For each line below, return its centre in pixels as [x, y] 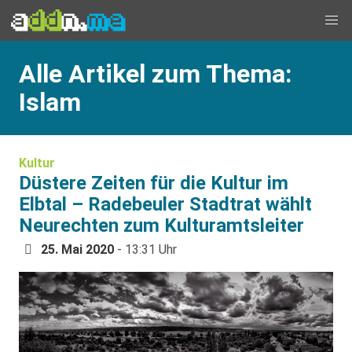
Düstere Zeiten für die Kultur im [154, 183]
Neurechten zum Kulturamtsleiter [161, 225]
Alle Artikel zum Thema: [155, 74]
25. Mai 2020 [77, 249]
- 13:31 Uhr [145, 249]
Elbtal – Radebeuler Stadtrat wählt [165, 204]
